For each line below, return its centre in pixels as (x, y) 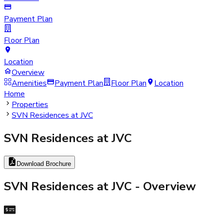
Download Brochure (44, 163)
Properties (30, 104)
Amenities (29, 83)
